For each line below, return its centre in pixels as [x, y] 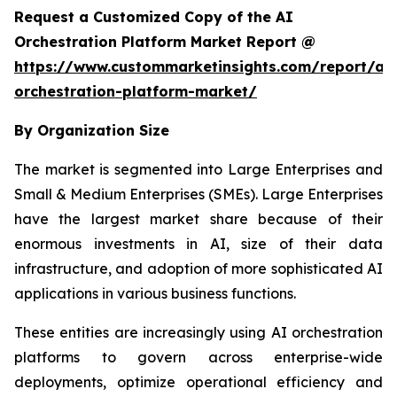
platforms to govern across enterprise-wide [198, 358]
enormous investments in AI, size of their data [198, 244]
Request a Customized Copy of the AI [154, 17]
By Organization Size [92, 131]
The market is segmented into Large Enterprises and [198, 170]
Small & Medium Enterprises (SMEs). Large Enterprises [198, 195]
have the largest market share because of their [198, 219]
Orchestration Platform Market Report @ [165, 42]
